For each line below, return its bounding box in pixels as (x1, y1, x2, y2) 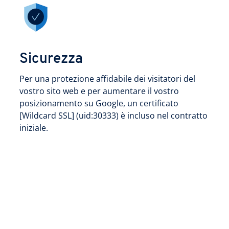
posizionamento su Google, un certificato (19, 98, 178, 109)
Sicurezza (19, 52, 83, 66)
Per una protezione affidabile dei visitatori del (19, 73, 195, 84)
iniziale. (19, 122, 48, 133)
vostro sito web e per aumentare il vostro (19, 85, 179, 97)
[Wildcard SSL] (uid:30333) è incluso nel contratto (19, 110, 208, 121)
